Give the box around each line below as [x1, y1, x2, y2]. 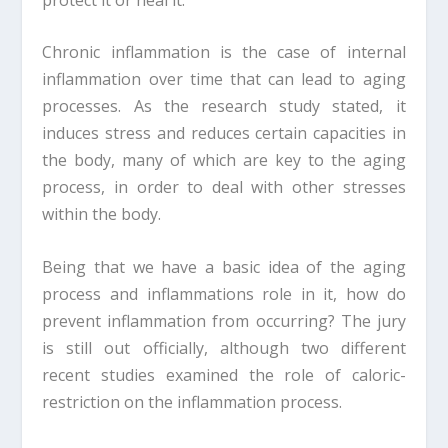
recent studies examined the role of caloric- [42, 364, 406, 387]
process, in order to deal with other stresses [42, 176, 406, 199]
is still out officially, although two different [42, 337, 406, 360]
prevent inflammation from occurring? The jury [42, 310, 406, 333]
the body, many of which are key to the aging [42, 149, 406, 172]
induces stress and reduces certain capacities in [42, 122, 406, 145]
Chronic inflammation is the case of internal [42, 41, 406, 64]
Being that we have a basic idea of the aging [42, 256, 406, 279]
